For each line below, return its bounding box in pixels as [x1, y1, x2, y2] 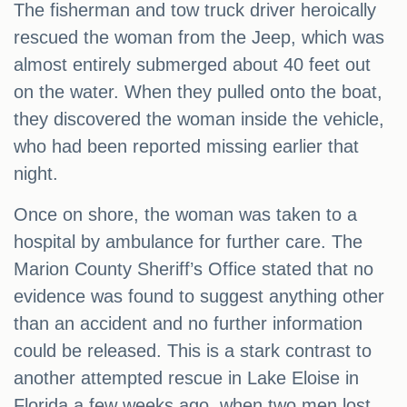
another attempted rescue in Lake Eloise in [14, 368, 359, 389]
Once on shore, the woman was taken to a [14, 204, 357, 225]
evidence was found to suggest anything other [14, 286, 384, 307]
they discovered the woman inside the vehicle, [14, 109, 384, 130]
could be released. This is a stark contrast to [14, 341, 372, 362]
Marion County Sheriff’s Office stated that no [14, 259, 373, 280]
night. [14, 164, 58, 184]
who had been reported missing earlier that [14, 136, 359, 157]
